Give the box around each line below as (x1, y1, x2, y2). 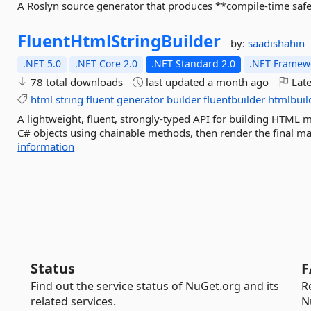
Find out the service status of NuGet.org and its (31, 278, 279, 294)
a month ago (208, 75, 269, 89)
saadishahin (248, 36, 305, 50)
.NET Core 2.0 (75, 57, 138, 70)
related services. (31, 294, 116, 309)
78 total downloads (28, 75, 124, 89)
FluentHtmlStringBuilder (17, 29, 221, 52)
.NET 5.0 (23, 57, 62, 70)
